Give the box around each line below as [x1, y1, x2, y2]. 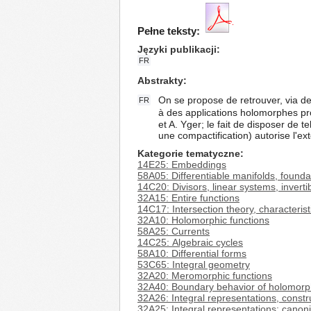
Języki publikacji [137, 44, 217, 55]
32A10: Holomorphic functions [137, 215, 269, 226]
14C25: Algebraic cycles [137, 237, 243, 248]
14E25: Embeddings [137, 159, 226, 170]
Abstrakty [137, 75, 183, 86]
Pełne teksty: [137, 25, 200, 37]
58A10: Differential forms [137, 248, 246, 259]
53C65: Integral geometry [137, 259, 250, 270]
